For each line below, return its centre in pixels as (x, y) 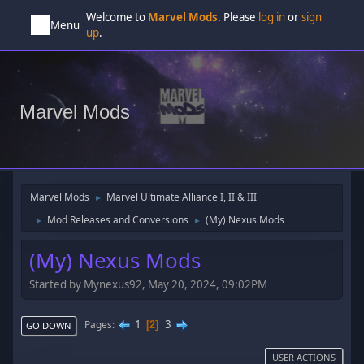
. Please (238, 17)
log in (272, 17)
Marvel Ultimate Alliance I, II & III (182, 197)
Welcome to (117, 17)
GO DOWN (49, 325)
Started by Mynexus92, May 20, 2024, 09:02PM (149, 284)
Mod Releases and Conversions (118, 220)
